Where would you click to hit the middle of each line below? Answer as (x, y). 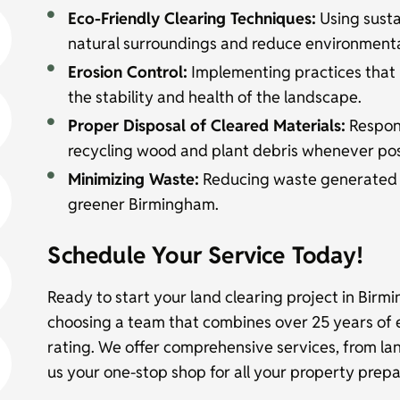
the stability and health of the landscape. (215, 97)
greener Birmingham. (144, 204)
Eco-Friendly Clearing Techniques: (192, 19)
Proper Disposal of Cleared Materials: (207, 126)
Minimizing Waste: (134, 179)
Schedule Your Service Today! (205, 256)
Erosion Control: (128, 72)
